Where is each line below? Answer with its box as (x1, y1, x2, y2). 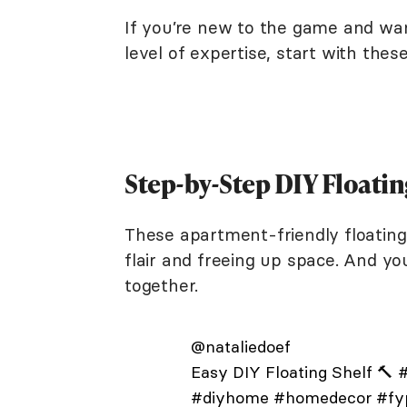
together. (124, 274, 199, 296)
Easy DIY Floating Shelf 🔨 (190, 362, 398, 382)
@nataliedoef (190, 336, 291, 357)
